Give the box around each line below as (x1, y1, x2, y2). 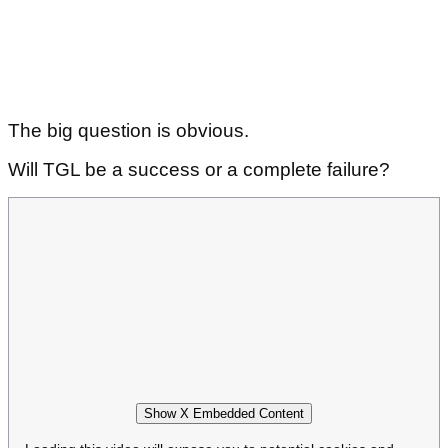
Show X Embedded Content (144, 405, 304, 421)
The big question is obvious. (8, 120, 254, 142)
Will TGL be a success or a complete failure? (8, 159, 390, 181)
